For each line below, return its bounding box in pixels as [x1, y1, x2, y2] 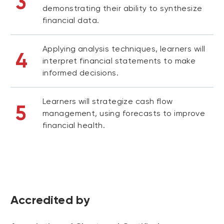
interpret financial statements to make [42, 56, 196, 65]
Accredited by [10, 192, 90, 207]
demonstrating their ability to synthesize [42, 3, 202, 13]
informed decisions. [42, 68, 119, 77]
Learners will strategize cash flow [42, 96, 173, 106]
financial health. [42, 120, 105, 130]
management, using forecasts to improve [42, 108, 205, 118]
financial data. [42, 15, 99, 25]
